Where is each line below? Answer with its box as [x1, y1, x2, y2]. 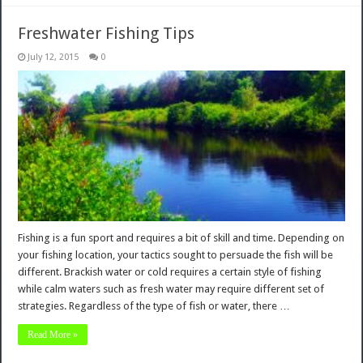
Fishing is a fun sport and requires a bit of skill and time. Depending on [18, 231, 345, 244]
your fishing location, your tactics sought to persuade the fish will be [18, 248, 334, 261]
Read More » [28, 328, 79, 340]
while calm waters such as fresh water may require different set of [18, 282, 325, 295]
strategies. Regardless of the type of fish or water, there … [18, 299, 291, 312]
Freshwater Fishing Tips [18, 23, 195, 44]
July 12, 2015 [28, 52, 79, 63]
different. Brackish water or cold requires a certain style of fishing [18, 265, 322, 278]
